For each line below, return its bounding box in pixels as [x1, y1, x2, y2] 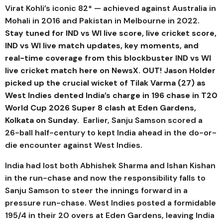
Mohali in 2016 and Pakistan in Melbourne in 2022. [5, 15, 200, 26]
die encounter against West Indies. [5, 140, 142, 150]
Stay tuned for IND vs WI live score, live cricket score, [5, 28, 217, 38]
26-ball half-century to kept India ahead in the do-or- [5, 127, 217, 138]
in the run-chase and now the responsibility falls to [5, 173, 206, 183]
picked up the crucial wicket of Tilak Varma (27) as [5, 78, 206, 88]
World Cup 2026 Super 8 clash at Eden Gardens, [5, 103, 196, 113]
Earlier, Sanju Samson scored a [83, 115, 203, 125]
